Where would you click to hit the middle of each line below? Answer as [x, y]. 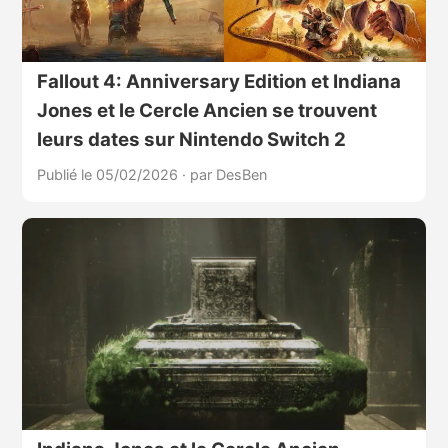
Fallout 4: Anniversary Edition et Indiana [218, 81]
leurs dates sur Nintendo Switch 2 [191, 139]
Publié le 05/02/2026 [109, 174]
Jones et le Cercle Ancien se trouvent [206, 110]
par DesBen [228, 174]
